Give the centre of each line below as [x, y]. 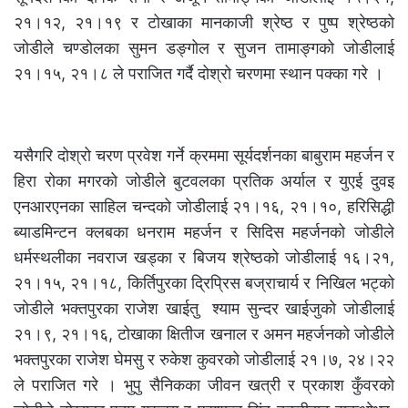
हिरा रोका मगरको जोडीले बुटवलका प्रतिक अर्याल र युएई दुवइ [204, 181]
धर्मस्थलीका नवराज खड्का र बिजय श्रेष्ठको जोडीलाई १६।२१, [204, 258]
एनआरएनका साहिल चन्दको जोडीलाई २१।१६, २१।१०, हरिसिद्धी [204, 207]
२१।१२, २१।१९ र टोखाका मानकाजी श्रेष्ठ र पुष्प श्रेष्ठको [204, 23]
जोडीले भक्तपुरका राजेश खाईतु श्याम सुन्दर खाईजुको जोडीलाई [204, 309]
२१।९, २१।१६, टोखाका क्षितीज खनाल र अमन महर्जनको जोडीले [204, 334]
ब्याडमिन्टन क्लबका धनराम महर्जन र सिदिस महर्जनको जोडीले [204, 232]
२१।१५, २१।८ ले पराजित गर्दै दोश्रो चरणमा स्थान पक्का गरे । [199, 74]
